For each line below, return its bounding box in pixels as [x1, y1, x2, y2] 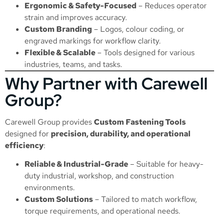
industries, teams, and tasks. [24, 59, 122, 70]
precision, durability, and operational [51, 129, 191, 139]
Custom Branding [24, 24, 92, 35]
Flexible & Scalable [24, 47, 95, 58]
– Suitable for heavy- [128, 159, 203, 170]
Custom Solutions [24, 194, 93, 205]
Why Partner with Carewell [5, 72, 208, 95]
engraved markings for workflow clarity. [24, 36, 161, 46]
